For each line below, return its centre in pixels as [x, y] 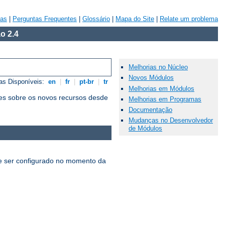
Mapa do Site [135, 19]
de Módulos [145, 129]
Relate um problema [189, 19]
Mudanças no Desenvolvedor [171, 121]
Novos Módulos [151, 78]
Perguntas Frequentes [45, 19]
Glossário [96, 19]
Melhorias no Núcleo [158, 67]
